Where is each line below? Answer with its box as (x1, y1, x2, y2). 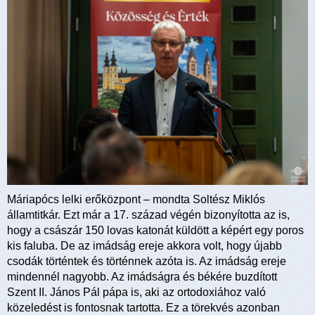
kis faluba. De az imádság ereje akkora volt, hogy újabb (7, 239, 282, 252)
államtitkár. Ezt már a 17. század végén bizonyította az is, (7, 208, 290, 221)
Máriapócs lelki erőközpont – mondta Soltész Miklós (7, 193, 265, 205)
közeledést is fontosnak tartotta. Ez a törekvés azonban (7, 301, 280, 314)
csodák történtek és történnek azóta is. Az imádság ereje (7, 255, 286, 267)
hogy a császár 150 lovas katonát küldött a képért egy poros (7, 224, 304, 236)
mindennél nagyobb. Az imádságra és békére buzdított (7, 270, 277, 283)
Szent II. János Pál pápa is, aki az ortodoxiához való (7, 285, 266, 298)
